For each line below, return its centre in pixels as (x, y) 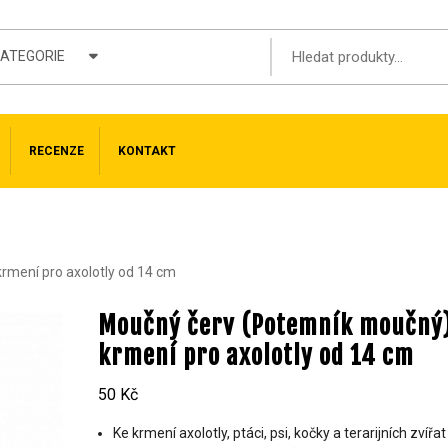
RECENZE (56, 151)
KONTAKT (147, 151)
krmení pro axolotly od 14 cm (256, 355)
